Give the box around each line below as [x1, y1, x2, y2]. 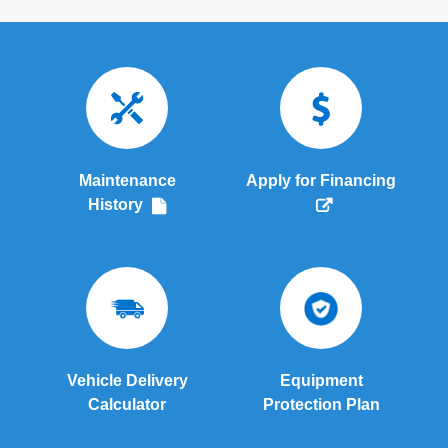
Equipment [279, 372, 363, 390]
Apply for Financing [246, 172, 396, 190]
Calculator [88, 396, 166, 414]
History [88, 196, 147, 214]
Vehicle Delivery [66, 372, 188, 390]
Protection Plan [262, 396, 380, 414]
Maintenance [78, 172, 176, 190]
